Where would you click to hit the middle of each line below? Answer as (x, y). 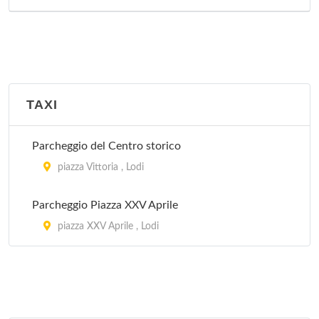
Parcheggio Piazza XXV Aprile (105, 205)
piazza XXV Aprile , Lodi (107, 226)
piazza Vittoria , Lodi (99, 167)
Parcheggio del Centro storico (106, 146)
